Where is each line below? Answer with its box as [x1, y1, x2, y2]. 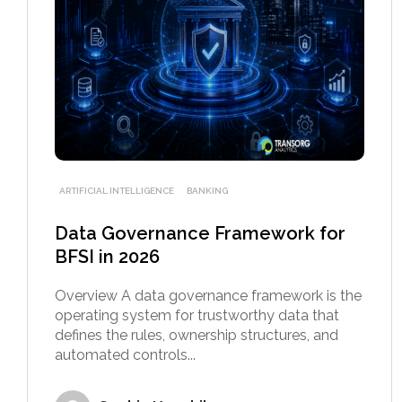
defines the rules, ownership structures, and [55, 326, 338, 344]
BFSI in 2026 [55, 245, 160, 267]
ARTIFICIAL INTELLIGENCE [59, 185, 174, 196]
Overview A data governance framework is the [55, 286, 362, 304]
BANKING [187, 185, 228, 196]
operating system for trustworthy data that [55, 306, 339, 324]
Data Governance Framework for [55, 222, 345, 244]
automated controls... [55, 345, 196, 363]
